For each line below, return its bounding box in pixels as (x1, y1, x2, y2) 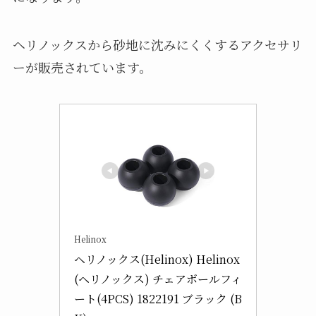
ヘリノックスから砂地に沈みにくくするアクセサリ (12, 35, 303, 54)
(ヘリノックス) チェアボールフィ (74, 270, 242, 287)
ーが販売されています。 (12, 58, 152, 77)
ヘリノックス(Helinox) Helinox (74, 250, 240, 267)
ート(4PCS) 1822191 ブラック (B (74, 290, 242, 307)
